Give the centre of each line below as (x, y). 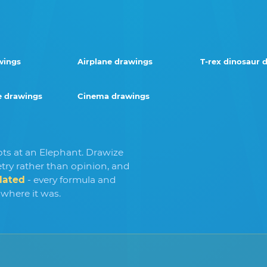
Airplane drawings (115, 61)
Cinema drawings (114, 96)
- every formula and (71, 179)
